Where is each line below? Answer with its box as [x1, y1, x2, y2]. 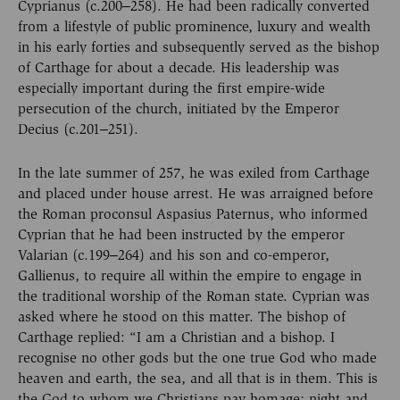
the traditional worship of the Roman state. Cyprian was [18, 287, 370, 304]
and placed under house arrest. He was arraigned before [18, 184, 373, 202]
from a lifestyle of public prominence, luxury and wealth [18, 18, 371, 36]
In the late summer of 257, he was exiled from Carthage [18, 163, 370, 181]
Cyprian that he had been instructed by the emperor [18, 225, 345, 243]
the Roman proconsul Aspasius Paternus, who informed [18, 204, 368, 222]
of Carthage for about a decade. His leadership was [18, 59, 339, 77]
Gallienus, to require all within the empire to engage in [18, 266, 362, 284]
